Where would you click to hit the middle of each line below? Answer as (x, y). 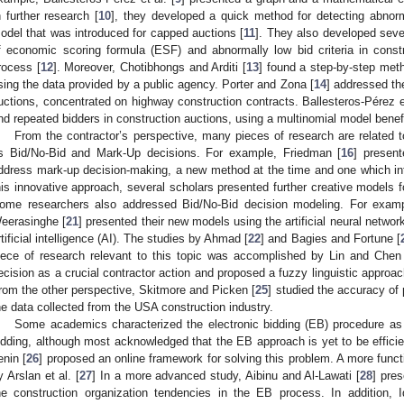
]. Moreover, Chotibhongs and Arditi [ (150, 67)
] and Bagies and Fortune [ (331, 238)
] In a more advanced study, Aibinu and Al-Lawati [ (226, 375)
